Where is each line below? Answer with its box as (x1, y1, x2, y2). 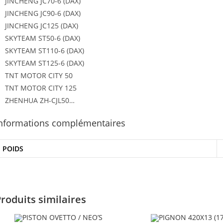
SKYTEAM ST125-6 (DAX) (5, 58, 84, 68)
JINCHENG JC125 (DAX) (5, 20, 78, 30)
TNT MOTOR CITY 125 (5, 83, 77, 93)
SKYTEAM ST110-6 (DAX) (5, 45, 84, 55)
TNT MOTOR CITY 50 (5, 70, 73, 80)
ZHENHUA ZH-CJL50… (5, 95, 75, 105)
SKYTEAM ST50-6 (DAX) (5, 33, 80, 43)
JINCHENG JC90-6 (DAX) (5, 8, 81, 18)
